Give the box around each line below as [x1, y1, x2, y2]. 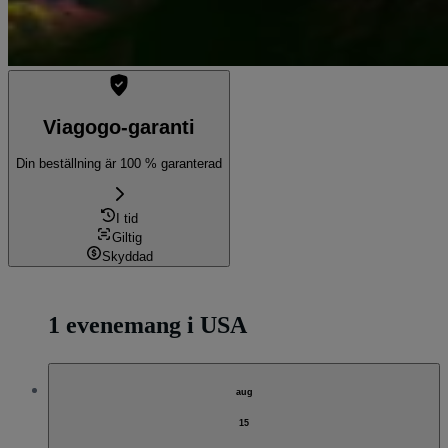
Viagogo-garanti [43, 116, 195, 139]
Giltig [112, 230, 142, 246]
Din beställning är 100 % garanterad [16, 156, 222, 172]
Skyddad [101, 249, 153, 265]
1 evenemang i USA [48, 312, 247, 339]
